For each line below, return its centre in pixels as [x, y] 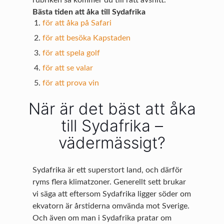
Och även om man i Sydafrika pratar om [102, 218]
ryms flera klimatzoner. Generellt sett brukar [109, 182]
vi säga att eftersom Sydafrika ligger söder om [112, 194]
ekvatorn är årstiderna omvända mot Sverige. [111, 206]
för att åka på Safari [77, 23]
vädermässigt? [112, 143]
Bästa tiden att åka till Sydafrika [89, 12]
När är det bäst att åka [112, 109]
